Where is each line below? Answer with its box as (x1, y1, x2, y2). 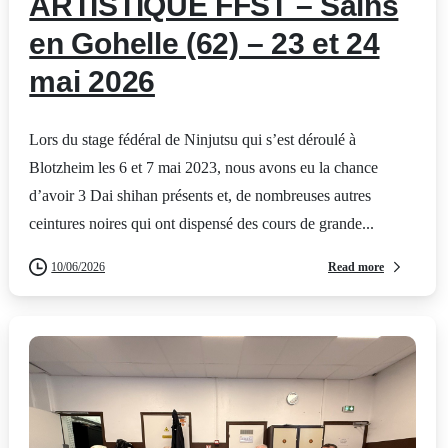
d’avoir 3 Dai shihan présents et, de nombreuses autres (29, 187, 372, 205)
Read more (327, 259, 384, 274)
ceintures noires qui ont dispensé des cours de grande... (29, 215, 375, 233)
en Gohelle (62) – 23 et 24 (29, 27, 380, 61)
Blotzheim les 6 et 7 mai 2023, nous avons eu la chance (29, 159, 379, 177)
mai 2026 (29, 65, 155, 99)
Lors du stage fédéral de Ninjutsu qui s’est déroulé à (29, 131, 357, 149)
